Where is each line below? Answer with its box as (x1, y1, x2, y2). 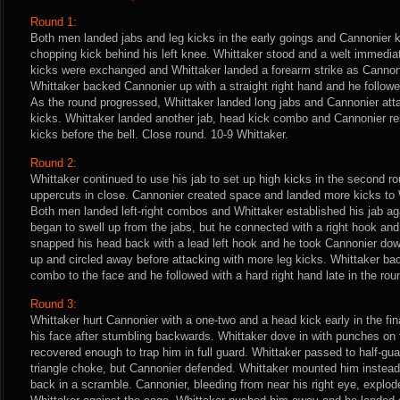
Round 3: (30, 297, 77, 311)
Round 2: (30, 156, 77, 170)
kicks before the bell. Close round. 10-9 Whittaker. (30, 128, 288, 141)
